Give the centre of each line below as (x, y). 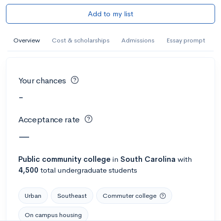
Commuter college (129, 195)
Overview (27, 40)
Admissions (138, 40)
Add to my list (110, 13)
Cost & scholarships (81, 40)
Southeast (72, 195)
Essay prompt (186, 40)
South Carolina (148, 159)
